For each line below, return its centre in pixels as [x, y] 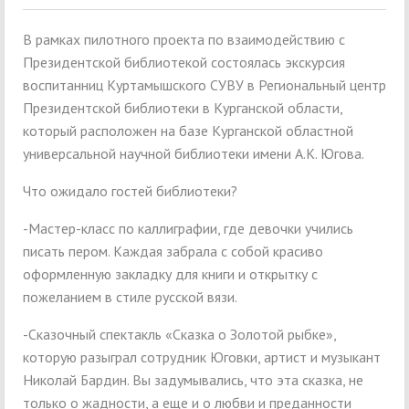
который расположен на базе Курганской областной [188, 131]
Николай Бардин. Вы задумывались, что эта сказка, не [193, 380]
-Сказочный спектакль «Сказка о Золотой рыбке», [179, 335]
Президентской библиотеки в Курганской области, [183, 108]
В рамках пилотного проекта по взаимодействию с [184, 40]
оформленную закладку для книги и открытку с [170, 274]
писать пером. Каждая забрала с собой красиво [173, 252]
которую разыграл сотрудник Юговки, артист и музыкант [202, 357]
